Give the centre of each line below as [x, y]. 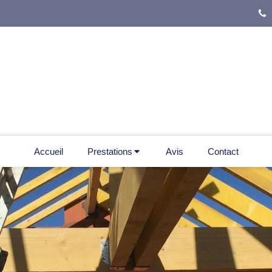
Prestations [110, 151]
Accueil [48, 151]
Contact [223, 151]
